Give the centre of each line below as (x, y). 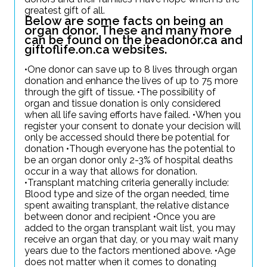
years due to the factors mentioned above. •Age (130, 251)
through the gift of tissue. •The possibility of (120, 92)
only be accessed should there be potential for (127, 137)
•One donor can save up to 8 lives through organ (131, 69)
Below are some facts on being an (124, 21)
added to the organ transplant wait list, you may (130, 228)
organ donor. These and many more (128, 30)
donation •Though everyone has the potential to (130, 149)
